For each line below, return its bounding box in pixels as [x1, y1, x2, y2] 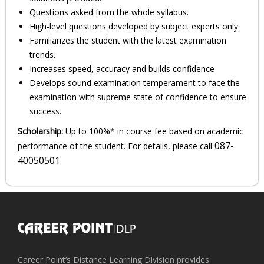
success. [29, 105, 61, 117]
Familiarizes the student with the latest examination [29, 35, 226, 47]
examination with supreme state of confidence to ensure [29, 91, 246, 103]
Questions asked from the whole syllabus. [29, 6, 189, 18]
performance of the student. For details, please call [18, 140, 214, 152]
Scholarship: [18, 126, 63, 137]
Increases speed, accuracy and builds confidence [29, 63, 214, 75]
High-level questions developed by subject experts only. [29, 21, 240, 32]
